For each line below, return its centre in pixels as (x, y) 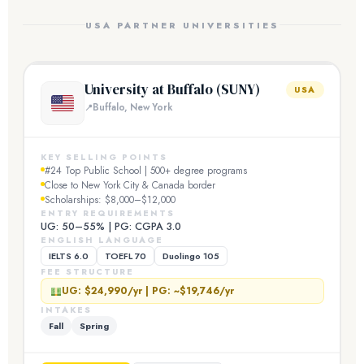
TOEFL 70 (125, 256)
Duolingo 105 (191, 256)
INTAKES (66, 310)
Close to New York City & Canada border (130, 185)
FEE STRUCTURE (87, 271)
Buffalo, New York (132, 107)
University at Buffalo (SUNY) (172, 89)
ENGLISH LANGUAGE (102, 240)
